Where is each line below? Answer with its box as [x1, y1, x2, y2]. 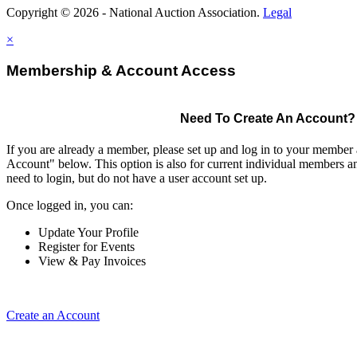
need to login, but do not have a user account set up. [6, 171, 267, 185]
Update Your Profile [38, 225, 139, 239]
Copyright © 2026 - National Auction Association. [6, 6, 263, 19]
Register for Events [38, 239, 135, 253]
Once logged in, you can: [6, 198, 133, 212]
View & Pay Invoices [38, 253, 146, 268]
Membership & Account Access [6, 61, 236, 79]
